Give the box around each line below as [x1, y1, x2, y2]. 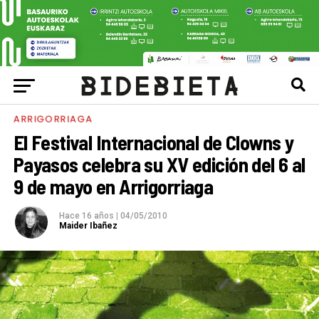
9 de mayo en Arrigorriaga [13, 174, 214, 199]
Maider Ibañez [58, 221, 117, 231]
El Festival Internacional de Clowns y [13, 130, 294, 155]
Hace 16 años [58, 211, 116, 221]
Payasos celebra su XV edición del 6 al [13, 152, 305, 177]
